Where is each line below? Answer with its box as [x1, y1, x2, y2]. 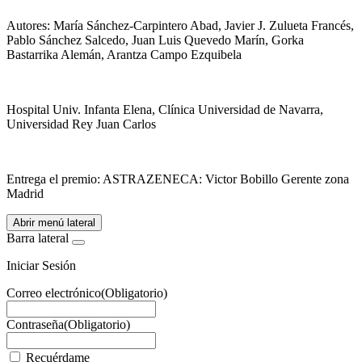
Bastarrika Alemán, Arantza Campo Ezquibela [6, 48, 242, 62]
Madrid [6, 187, 44, 201]
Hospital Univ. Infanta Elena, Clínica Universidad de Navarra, [6, 103, 323, 117]
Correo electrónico [6, 286, 101, 301]
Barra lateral [6, 231, 69, 246]
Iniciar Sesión [6, 259, 76, 273]
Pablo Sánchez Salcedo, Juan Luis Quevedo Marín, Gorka [6, 33, 304, 48]
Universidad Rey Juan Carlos [6, 117, 156, 132]
